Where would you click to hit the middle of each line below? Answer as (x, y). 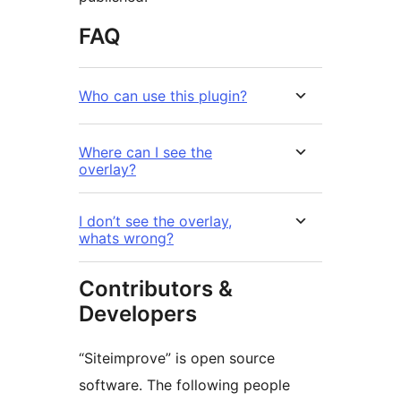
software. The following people (184, 385)
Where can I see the (145, 153)
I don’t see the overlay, (155, 222)
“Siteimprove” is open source (177, 358)
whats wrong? (126, 239)
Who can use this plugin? (163, 96)
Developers (138, 314)
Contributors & (156, 289)
